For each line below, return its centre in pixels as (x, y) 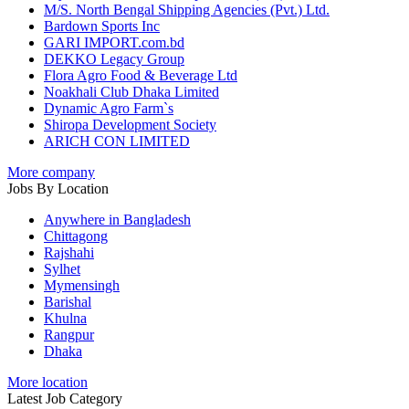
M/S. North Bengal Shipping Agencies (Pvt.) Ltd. (187, 10)
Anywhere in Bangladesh (117, 220)
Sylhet (62, 269)
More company (51, 173)
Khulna (65, 319)
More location (47, 383)
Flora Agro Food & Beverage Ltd (141, 76)
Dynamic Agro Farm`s (109, 109)
